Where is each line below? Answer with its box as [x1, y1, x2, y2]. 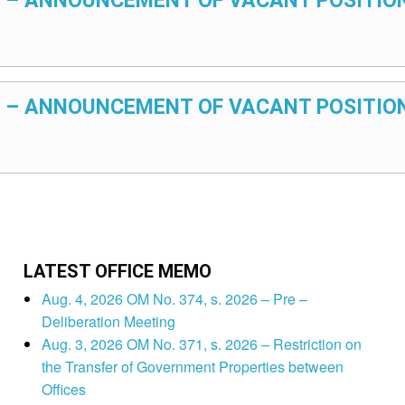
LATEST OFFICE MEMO [23, 260, 212, 283]
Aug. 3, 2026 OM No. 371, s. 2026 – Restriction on [41, 334, 362, 355]
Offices [41, 379, 86, 400]
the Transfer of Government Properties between [41, 356, 344, 378]
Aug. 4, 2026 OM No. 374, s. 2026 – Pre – [41, 288, 307, 310]
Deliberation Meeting [41, 311, 175, 333]
